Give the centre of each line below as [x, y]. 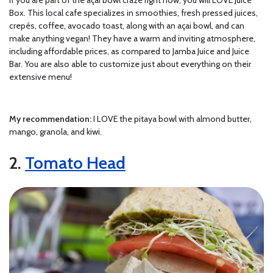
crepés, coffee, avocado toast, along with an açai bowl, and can [127, 25]
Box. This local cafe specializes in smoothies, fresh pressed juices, [133, 12]
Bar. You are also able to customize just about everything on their [130, 64]
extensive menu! [41, 76]
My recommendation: [50, 119]
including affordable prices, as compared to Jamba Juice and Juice [129, 51]
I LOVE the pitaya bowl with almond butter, [172, 119]
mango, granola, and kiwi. [55, 131]
